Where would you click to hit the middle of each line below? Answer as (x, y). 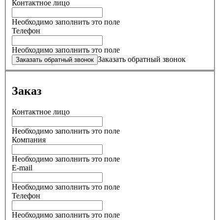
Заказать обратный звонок (142, 59)
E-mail (22, 167)
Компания (29, 139)
